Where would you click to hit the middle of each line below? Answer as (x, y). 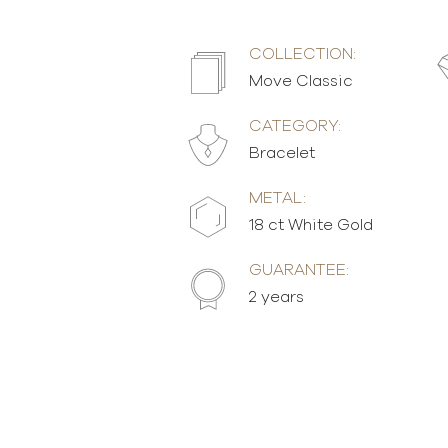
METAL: (277, 198)
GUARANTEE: (298, 270)
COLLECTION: (302, 54)
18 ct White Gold (310, 225)
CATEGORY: (294, 126)
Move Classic (300, 81)
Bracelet (281, 153)
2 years (276, 297)
